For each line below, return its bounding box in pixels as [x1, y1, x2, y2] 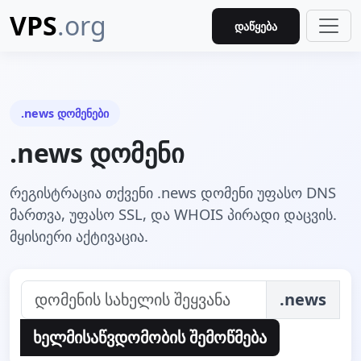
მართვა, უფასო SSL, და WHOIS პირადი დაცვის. [10, 204, 337, 224]
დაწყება [234, 18, 277, 34]
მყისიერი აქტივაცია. [10, 226, 148, 246]
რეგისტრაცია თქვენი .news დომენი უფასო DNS [10, 182, 336, 202]
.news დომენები [21, 106, 109, 121]
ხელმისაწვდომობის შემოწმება [33, 326, 267, 348]
